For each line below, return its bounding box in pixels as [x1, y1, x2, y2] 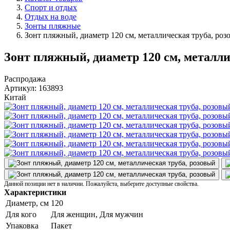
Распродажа [4, 74, 46, 84]
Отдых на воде [25, 12, 76, 22]
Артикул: [4, 84, 36, 93]
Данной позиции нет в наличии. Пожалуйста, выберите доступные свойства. [4, 180, 199, 188]
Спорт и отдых [25, 3, 77, 12]
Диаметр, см [6, 199, 49, 208]
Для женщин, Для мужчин [51, 210, 143, 219]
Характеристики [4, 188, 66, 197]
